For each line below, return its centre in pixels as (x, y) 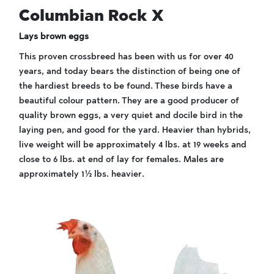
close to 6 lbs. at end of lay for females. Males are (121, 159)
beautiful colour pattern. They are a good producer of (129, 101)
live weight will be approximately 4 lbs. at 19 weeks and (133, 145)
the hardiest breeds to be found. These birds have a (126, 86)
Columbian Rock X (91, 15)
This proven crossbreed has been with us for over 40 (126, 57)
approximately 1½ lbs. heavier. (82, 174)
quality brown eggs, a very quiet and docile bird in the (131, 115)
